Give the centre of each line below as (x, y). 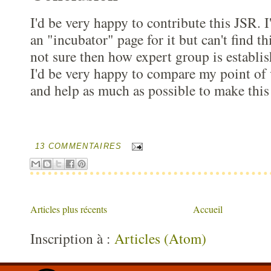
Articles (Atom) (160, 239)
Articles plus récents (69, 209)
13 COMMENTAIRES (78, 146)
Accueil (208, 209)
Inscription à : (72, 239)
